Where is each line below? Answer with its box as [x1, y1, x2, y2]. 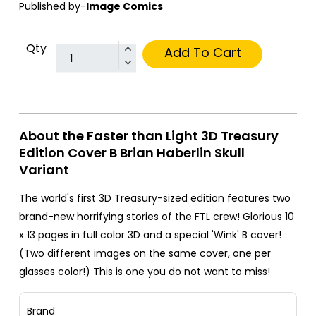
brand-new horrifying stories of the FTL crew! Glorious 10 [19, 209, 294, 224]
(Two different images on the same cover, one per [19, 246, 271, 261]
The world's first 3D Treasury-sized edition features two [19, 191, 291, 206]
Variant [19, 161, 69, 179]
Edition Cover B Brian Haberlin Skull [19, 144, 245, 162]
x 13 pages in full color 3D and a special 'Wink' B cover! [19, 228, 281, 243]
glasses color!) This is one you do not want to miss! [19, 265, 270, 279]
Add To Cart [164, 44, 241, 62]
